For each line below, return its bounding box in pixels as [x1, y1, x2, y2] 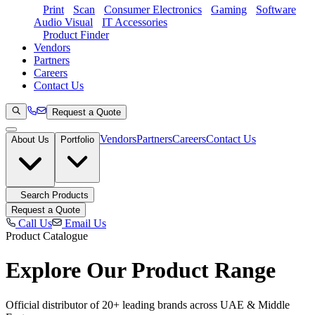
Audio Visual [34, 16, 93, 28]
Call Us [15, 217, 52, 229]
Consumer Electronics [104, 4, 202, 15]
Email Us [62, 217, 106, 229]
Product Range [131, 257, 276, 283]
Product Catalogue [6, 230, 88, 242]
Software [256, 4, 296, 15]
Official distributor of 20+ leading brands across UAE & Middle [6, 298, 290, 311]
